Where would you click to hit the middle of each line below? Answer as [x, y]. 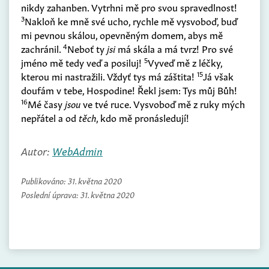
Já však [218, 76]
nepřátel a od [50, 117]
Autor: [37, 150]
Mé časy [46, 104]
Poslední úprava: [51, 194]
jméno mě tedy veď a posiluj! [83, 62]
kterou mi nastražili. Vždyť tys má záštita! [109, 76]
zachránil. [42, 48]
